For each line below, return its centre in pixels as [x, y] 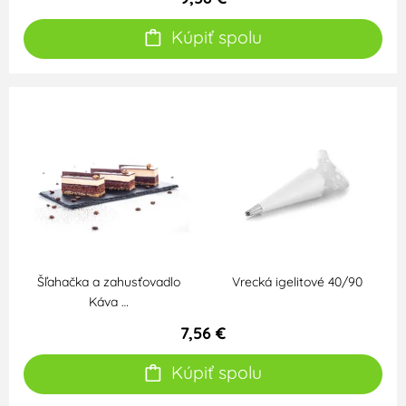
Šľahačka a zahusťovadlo [108, 282]
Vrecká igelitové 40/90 [298, 282]
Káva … [108, 302]
